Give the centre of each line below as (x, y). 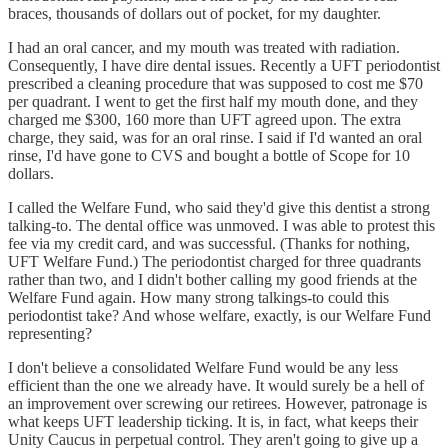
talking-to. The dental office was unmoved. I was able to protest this (221, 225)
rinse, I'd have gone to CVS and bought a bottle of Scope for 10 (209, 155)
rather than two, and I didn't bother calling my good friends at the (212, 279)
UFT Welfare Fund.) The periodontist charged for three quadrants (214, 261)
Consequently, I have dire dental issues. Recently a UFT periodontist (224, 65)
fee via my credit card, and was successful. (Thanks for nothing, (209, 243)
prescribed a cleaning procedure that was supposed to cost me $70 (215, 83)
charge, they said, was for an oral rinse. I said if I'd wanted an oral (215, 137)
